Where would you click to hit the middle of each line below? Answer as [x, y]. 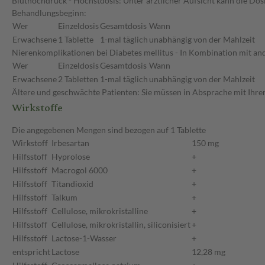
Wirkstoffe [37, 108]
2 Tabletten [78, 79]
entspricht [31, 252]
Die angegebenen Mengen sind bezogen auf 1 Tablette [109, 130]
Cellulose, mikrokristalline [100, 211]
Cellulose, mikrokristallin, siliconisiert [121, 225]
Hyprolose [71, 157]
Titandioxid [72, 184]
